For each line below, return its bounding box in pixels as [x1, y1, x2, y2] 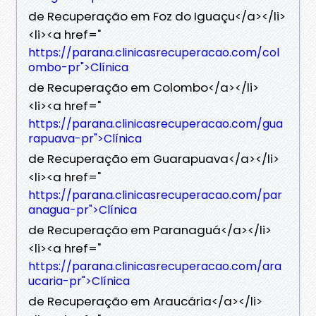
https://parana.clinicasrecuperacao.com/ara [28, 257, 281, 274]
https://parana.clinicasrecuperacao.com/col [28, 44, 279, 61]
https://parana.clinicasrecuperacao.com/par [28, 186, 282, 203]
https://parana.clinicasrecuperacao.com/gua [28, 115, 283, 132]
